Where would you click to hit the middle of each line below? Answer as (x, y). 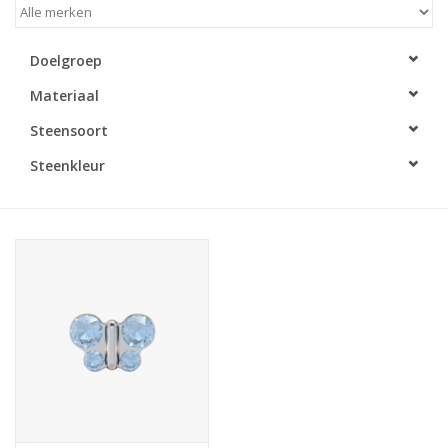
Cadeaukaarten (120, 97)
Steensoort (69, 130)
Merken (120, 41)
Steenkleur (67, 165)
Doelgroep (66, 60)
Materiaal (64, 95)
